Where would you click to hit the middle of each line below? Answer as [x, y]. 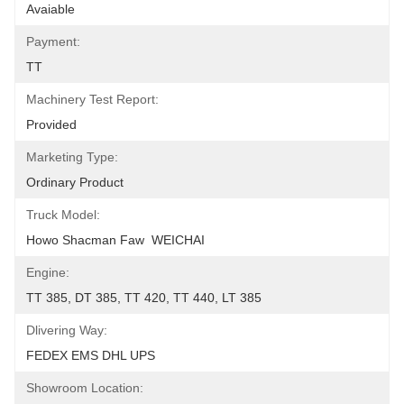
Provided [51, 124]
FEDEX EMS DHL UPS [91, 355]
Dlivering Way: [67, 330]
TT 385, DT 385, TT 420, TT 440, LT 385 [144, 298]
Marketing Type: [72, 157]
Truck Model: [63, 215]
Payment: [53, 41]
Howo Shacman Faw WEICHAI [115, 240]
